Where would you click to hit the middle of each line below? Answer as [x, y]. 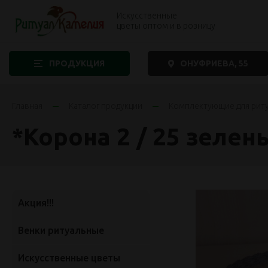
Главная [27, 106]
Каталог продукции [106, 106]
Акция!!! [36, 203]
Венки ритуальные [61, 230]
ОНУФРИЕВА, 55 [214, 63]
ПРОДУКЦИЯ [77, 63]
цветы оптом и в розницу [166, 26]
